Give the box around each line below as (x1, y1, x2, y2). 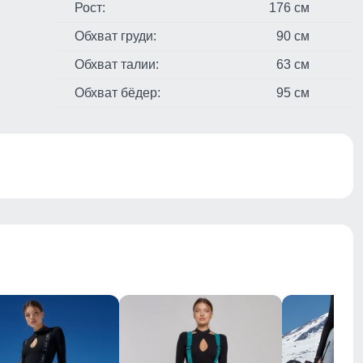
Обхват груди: (75, 29, 156, 44)
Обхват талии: (75, 58, 159, 72)
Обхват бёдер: (75, 86, 160, 100)
